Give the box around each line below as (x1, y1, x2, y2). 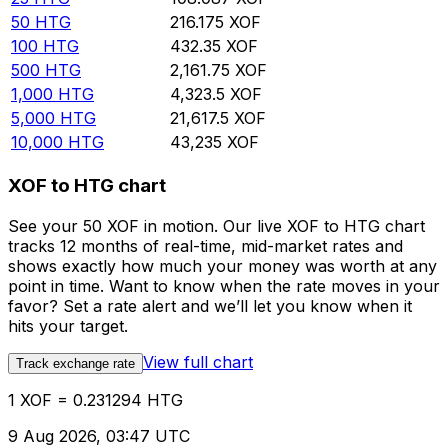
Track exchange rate (16, 355, 135, 371)
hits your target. (8, 315, 128, 336)
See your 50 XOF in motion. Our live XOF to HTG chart (8, 215, 425, 236)
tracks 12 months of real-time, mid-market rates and (8, 235, 403, 256)
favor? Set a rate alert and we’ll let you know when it (8, 295, 412, 316)
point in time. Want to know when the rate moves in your (8, 275, 440, 296)
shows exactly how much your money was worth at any (8, 255, 437, 276)
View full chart (143, 351, 253, 372)
